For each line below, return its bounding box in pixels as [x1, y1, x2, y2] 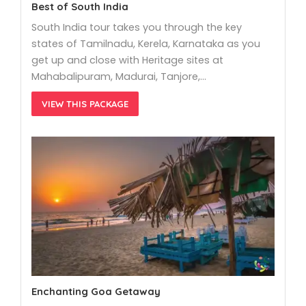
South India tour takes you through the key [31, 20, 242, 35]
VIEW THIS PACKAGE [42, 98, 128, 110]
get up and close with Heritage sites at [31, 53, 223, 68]
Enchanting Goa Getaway [31, 284, 161, 298]
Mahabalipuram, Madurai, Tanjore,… [31, 70, 206, 84]
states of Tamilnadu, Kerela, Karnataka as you [31, 37, 260, 51]
